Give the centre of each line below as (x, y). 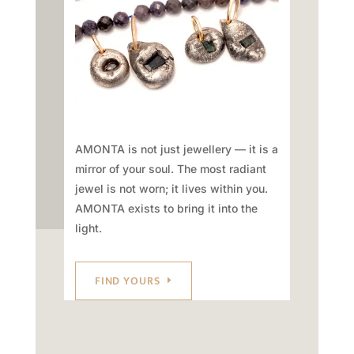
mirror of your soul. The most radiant (170, 168)
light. (88, 228)
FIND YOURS (127, 281)
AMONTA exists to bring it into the (166, 208)
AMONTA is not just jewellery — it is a (176, 149)
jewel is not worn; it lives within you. (171, 188)
